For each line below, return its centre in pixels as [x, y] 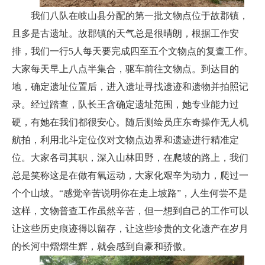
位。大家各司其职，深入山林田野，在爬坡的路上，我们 [130, 157]
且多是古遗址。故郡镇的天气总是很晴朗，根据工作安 [125, 33]
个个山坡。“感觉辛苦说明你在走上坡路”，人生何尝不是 [130, 193]
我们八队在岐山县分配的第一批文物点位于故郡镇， [140, 15]
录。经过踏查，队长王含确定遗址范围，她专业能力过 [125, 104]
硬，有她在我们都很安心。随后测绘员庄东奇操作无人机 [130, 122]
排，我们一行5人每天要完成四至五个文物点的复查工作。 [132, 51]
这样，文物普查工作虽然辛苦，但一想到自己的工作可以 [130, 211]
